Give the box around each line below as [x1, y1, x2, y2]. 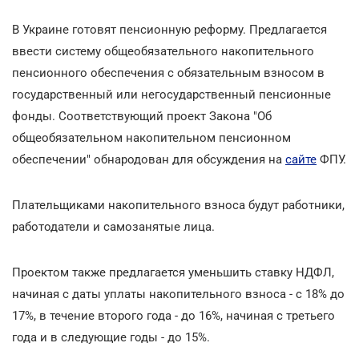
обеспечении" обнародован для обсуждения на [12, 151, 285, 167]
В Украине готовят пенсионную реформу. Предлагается [12, 22, 327, 37]
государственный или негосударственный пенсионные [12, 87, 331, 102]
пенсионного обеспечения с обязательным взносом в [12, 65, 325, 80]
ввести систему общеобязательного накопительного [12, 43, 314, 58]
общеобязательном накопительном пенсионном [12, 130, 291, 145]
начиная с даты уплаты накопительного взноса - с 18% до [12, 286, 345, 301]
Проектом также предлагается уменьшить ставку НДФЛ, [12, 264, 334, 280]
